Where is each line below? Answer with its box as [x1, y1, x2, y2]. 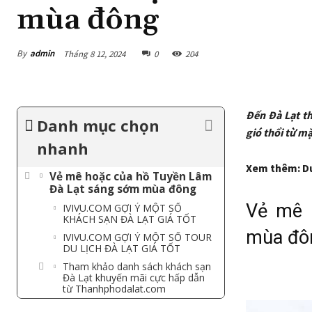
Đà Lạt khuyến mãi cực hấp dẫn [63, 270, 205, 284]
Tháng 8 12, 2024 [63, 47, 125, 60]
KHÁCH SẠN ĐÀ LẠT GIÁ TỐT [63, 212, 196, 226]
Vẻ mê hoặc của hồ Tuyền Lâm [49, 169, 212, 184]
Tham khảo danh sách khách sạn [63, 259, 211, 273]
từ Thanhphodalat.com [63, 281, 166, 295]
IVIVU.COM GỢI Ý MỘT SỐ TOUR [63, 230, 212, 244]
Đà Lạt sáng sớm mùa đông [49, 181, 196, 196]
